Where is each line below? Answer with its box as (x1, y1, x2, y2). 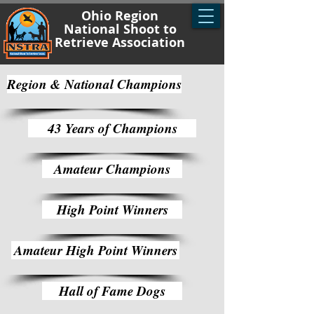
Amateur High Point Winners (13, 240, 177, 259)
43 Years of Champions (47, 118, 177, 137)
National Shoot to (63, 20, 177, 38)
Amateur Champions (54, 159, 170, 178)
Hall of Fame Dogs (59, 281, 165, 300)
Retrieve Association (55, 34, 185, 51)
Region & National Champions (7, 74, 182, 93)
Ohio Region (81, 7, 158, 25)
